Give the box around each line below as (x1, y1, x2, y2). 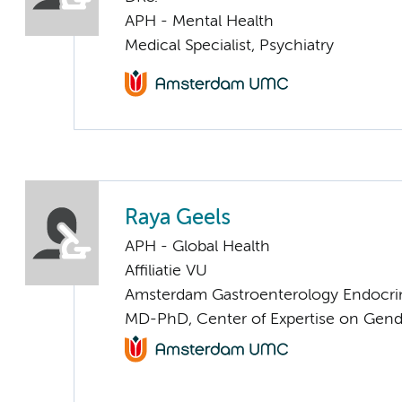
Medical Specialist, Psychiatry (125, 37, 334, 54)
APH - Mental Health (125, 13, 274, 30)
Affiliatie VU (125, 263, 207, 280)
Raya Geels (125, 208, 231, 230)
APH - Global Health (125, 239, 270, 256)
